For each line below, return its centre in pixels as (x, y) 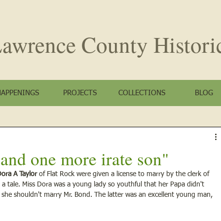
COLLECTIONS (142, 93)
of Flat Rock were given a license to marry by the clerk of (124, 174)
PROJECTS (80, 93)
